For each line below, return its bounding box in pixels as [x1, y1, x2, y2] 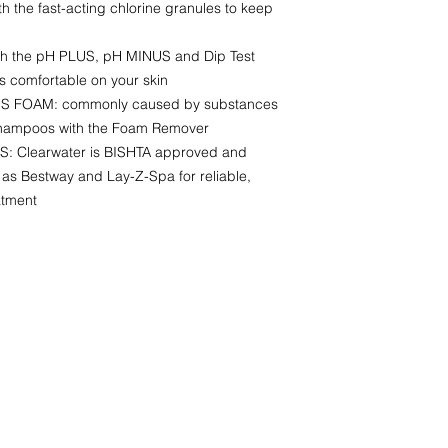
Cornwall [119, 421, 196, 443]
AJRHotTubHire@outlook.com [119, 340, 372, 362]
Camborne [119, 394, 210, 416]
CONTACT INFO [119, 295, 288, 321]
